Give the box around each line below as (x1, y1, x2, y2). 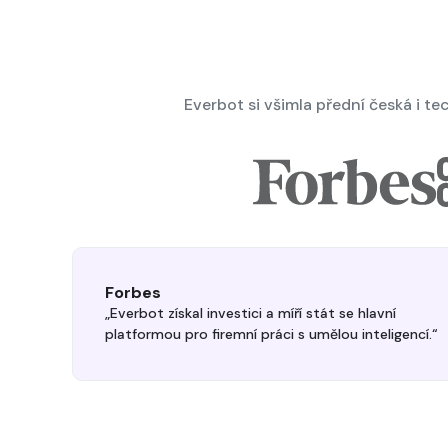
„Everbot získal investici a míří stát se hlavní (105, 304, 396, 322)
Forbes (105, 282, 161, 303)
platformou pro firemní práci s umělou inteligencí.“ (105, 325, 438, 343)
